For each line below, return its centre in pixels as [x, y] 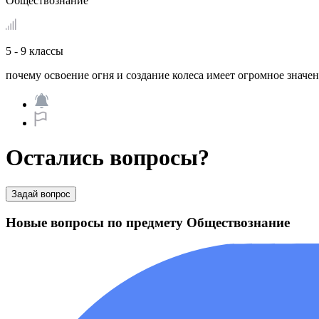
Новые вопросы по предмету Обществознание [148, 222]
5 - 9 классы [35, 51]
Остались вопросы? [108, 158]
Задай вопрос [41, 194]
